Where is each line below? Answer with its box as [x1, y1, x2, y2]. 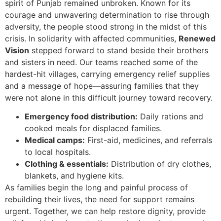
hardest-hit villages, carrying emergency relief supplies [5, 69, 210, 79]
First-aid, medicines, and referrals [85, 135, 212, 146]
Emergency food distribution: [25, 111, 138, 122]
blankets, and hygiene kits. [25, 171, 124, 181]
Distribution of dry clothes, [109, 159, 211, 169]
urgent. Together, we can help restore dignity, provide [5, 206, 206, 217]
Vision [5, 45, 29, 55]
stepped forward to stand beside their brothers [29, 45, 208, 55]
